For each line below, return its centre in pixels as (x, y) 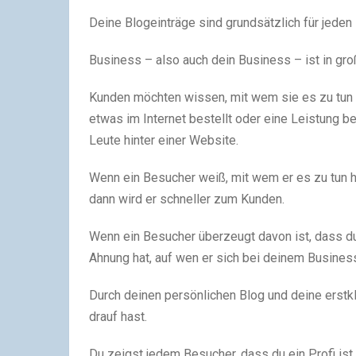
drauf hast (117, 317)
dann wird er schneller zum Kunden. (187, 199)
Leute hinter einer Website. (164, 140)
